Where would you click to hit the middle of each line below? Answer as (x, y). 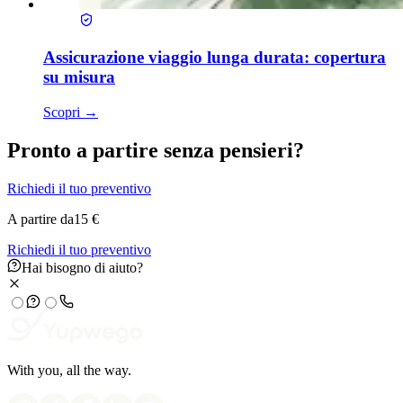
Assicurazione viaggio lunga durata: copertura (215, 58)
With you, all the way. (69, 370)
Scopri (63, 112)
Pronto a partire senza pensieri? (156, 150)
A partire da (40, 219)
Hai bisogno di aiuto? (82, 267)
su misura (79, 77)
